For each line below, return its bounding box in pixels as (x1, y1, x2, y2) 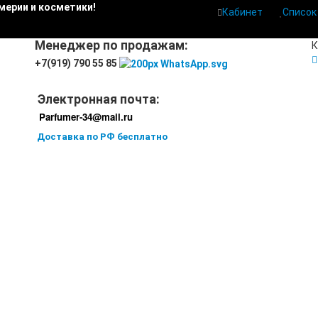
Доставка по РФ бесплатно (37, 131, 168, 143)
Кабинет (222, 6, 263, 18)
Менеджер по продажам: (35, 38, 188, 53)
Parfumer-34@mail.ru (39, 110, 133, 124)
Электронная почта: (35, 92, 160, 107)
